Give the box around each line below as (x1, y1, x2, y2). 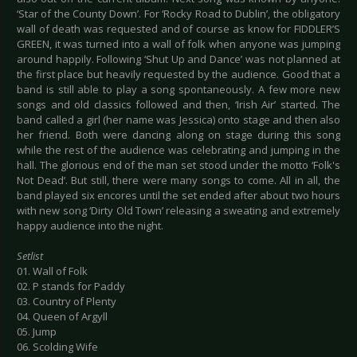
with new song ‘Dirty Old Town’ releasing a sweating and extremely (17, 203, 340, 218)
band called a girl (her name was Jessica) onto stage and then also (17, 112, 340, 127)
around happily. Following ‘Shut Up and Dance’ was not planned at (17, 52, 340, 67)
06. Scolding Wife (17, 339, 98, 355)
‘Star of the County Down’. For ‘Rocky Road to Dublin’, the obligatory (17, 6, 340, 22)
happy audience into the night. (17, 218, 163, 233)
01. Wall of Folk (17, 264, 88, 279)
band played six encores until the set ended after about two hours (17, 188, 340, 203)
